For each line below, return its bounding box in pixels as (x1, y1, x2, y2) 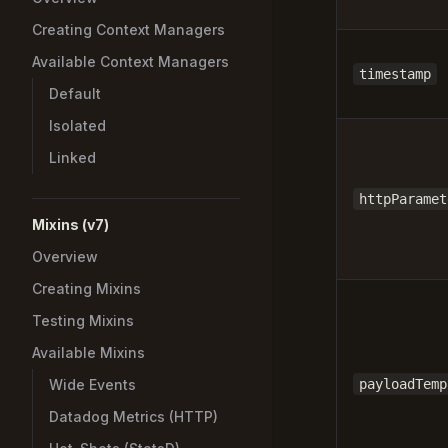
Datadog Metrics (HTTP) (49, 408, 218, 425)
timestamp (359, 66, 431, 82)
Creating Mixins (32, 280, 141, 297)
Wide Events (49, 376, 136, 393)
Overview (32, 248, 98, 265)
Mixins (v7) (32, 216, 109, 233)
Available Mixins (32, 344, 145, 361)
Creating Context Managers (32, 21, 225, 38)
